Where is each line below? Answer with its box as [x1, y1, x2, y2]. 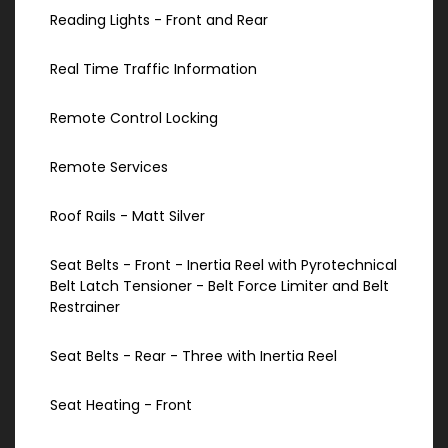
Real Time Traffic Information [50, 59, 257, 80]
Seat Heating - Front [50, 395, 192, 416]
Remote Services [50, 157, 168, 178]
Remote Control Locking [50, 108, 218, 129]
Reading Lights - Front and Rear [50, 10, 268, 31]
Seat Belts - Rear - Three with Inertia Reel [50, 346, 337, 367]
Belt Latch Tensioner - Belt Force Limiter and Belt [50, 276, 389, 297]
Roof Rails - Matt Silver [50, 206, 205, 227]
